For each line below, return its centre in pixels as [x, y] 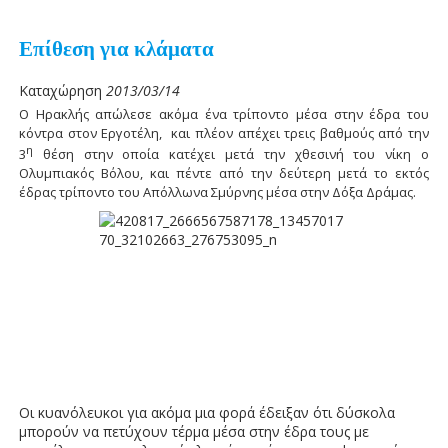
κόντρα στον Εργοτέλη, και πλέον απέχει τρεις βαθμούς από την [224, 133]
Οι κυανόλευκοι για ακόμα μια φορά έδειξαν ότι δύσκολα [206, 413]
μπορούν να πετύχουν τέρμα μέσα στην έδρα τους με [193, 432]
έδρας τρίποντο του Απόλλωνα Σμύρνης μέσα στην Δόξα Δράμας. [217, 192]
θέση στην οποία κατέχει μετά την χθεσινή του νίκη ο [231, 154]
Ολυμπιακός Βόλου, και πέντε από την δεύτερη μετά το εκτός [224, 173]
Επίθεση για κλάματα [116, 49]
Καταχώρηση [62, 90]
